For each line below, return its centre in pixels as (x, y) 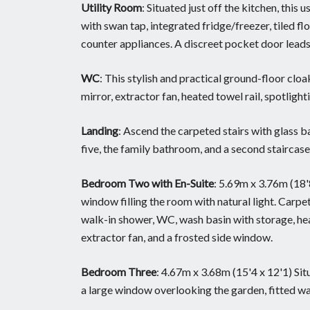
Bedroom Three (119, 271)
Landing (100, 130)
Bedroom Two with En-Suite (147, 183)
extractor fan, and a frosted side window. (177, 237)
